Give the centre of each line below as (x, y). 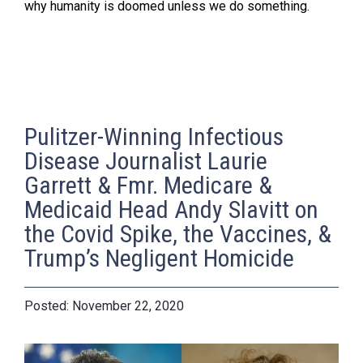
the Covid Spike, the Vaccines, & (178, 233)
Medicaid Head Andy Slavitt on (171, 209)
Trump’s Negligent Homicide (159, 258)
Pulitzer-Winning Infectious (154, 136)
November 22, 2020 (128, 305)
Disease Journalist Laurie (146, 160)
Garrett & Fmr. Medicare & (148, 185)
